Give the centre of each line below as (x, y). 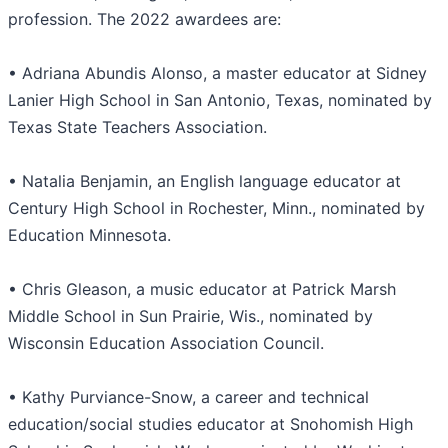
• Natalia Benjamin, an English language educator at (204, 181)
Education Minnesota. (89, 235)
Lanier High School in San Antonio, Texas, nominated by (220, 100)
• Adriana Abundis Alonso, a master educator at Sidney (217, 73)
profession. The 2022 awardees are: (144, 19)
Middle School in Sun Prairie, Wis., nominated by (190, 316)
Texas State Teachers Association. (137, 127)
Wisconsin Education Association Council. (166, 343)
